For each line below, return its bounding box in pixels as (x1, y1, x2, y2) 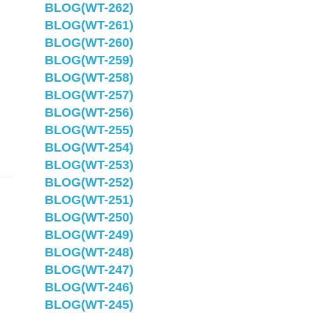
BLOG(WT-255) (44, 123, 133, 137)
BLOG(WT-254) (44, 140, 133, 154)
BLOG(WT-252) (44, 175, 133, 189)
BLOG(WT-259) (44, 53, 133, 67)
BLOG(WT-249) (44, 228, 133, 242)
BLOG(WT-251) (44, 193, 133, 207)
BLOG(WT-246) (44, 280, 133, 294)
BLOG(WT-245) (44, 298, 133, 312)
